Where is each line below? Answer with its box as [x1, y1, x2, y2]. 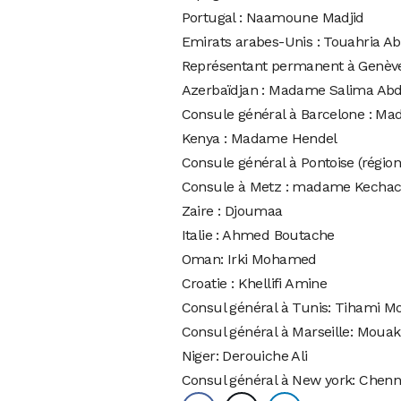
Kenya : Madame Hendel [181, 130, 337, 148]
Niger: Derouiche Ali [181, 347, 308, 365]
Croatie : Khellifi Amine [181, 275, 328, 293]
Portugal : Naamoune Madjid [181, 9, 364, 27]
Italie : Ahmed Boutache [181, 226, 335, 244]
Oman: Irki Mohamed [181, 251, 317, 269]
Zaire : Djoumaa [181, 202, 283, 220]
